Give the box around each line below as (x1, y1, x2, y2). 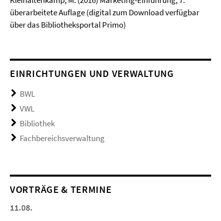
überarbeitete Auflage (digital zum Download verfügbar (10, 7, 199, 18)
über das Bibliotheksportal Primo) (10, 19, 126, 30)
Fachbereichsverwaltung (20, 133, 105, 144)
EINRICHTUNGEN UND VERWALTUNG (10, 67, 174, 79)
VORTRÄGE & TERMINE (10, 183, 112, 196)
